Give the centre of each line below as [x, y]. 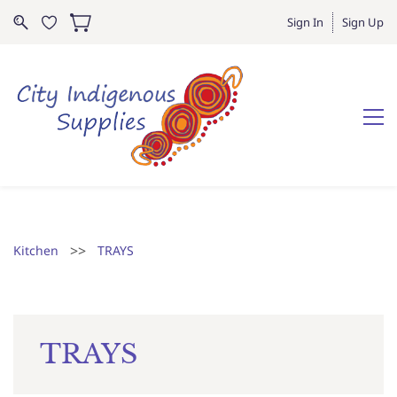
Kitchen [36, 250]
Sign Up [363, 22]
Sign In [305, 22]
